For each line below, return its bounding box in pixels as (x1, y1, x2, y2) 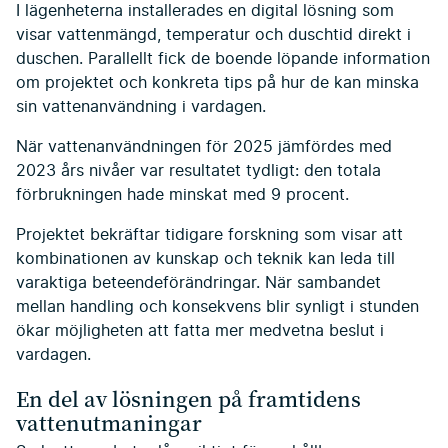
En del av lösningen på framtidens (16, 383, 361, 413)
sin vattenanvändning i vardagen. (16, 98, 266, 115)
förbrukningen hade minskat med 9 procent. (16, 186, 349, 203)
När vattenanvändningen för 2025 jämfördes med (16, 138, 392, 155)
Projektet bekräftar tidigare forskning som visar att (16, 226, 403, 243)
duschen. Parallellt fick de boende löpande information (16, 50, 430, 67)
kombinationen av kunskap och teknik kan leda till (16, 250, 395, 267)
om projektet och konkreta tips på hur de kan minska (16, 74, 419, 91)
